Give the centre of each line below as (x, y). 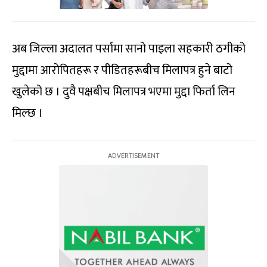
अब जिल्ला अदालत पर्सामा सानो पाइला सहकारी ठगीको (129, 49)
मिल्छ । (27, 113)
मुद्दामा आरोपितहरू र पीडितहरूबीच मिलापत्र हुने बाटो (122, 70)
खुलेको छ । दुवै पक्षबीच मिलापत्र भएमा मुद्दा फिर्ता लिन (124, 91)
